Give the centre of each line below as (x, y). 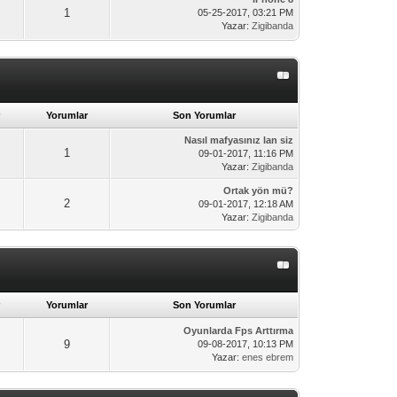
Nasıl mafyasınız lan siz (239, 140)
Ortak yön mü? (259, 191)
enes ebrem (268, 357)
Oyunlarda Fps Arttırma (239, 331)
